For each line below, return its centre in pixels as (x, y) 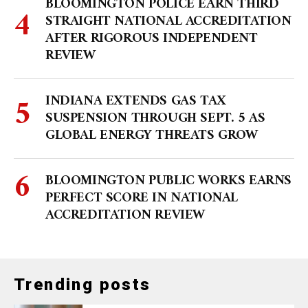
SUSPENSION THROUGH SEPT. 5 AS (155, 119)
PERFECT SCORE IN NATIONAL (142, 199)
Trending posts (82, 285)
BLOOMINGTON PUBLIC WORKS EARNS (169, 181)
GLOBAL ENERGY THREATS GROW (152, 136)
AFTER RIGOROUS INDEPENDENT (152, 39)
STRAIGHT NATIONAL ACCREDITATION (168, 22)
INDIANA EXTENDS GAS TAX (136, 102)
